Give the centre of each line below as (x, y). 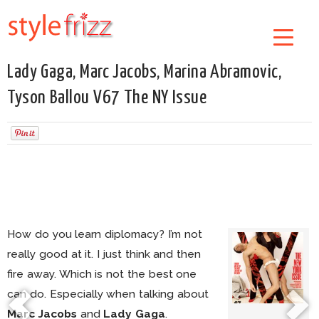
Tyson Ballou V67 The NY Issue (107, 98)
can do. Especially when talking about (108, 294)
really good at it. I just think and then (104, 254)
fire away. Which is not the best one (102, 274)
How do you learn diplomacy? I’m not (105, 234)
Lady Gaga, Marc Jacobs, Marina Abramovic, (145, 72)
